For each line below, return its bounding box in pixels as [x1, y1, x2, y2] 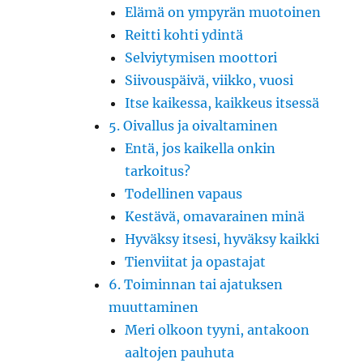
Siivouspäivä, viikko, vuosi [125, 71, 294, 88]
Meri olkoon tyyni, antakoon [125, 321, 310, 338]
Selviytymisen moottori [125, 49, 278, 66]
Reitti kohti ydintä [125, 26, 244, 43]
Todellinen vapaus [125, 185, 243, 202]
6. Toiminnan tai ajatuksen [109, 275, 284, 293]
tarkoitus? [125, 162, 191, 179]
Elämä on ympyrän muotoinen [125, 3, 322, 20]
